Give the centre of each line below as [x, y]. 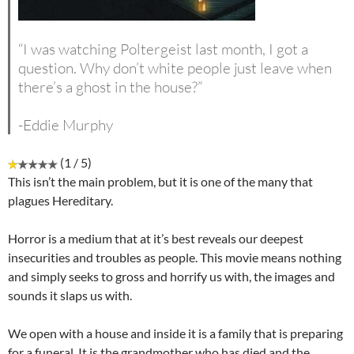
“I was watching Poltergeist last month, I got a [163, 49]
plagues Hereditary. [60, 201]
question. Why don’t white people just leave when [175, 68]
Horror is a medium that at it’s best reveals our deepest [156, 239]
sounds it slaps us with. [70, 296]
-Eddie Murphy [66, 125]
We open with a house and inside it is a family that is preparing [175, 333]
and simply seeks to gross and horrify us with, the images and [171, 277]
